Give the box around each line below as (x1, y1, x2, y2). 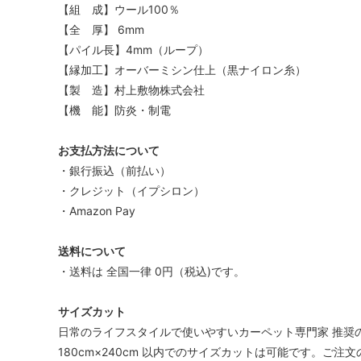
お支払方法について (58, 143, 160, 158)
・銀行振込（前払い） (58, 164, 171, 178)
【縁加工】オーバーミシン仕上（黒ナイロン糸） (58, 63, 306, 77)
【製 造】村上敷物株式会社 (58, 83, 205, 98)
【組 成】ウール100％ (58, 2, 180, 17)
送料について (58, 244, 126, 259)
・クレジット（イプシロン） (58, 184, 205, 198)
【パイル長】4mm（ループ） (58, 43, 209, 57)
